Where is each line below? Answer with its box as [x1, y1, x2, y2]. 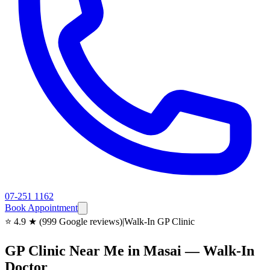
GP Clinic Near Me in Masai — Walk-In [5, 242, 254, 259]
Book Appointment [5, 202, 78, 213]
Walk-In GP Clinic [124, 216, 195, 227]
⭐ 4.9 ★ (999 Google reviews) [5, 216, 122, 227]
